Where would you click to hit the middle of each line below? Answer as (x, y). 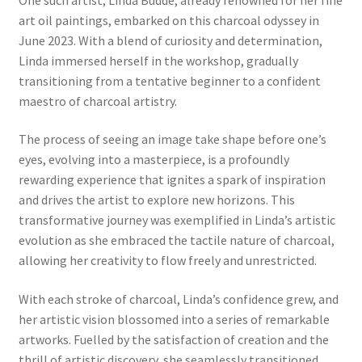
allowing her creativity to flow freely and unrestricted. (167, 261)
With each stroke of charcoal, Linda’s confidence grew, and (178, 299)
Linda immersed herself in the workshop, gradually (158, 60)
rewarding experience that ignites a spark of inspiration (172, 180)
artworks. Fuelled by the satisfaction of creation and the (173, 340)
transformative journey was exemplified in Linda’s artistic (177, 220)
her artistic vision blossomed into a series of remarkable (174, 320)
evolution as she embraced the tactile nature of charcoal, (176, 240)
